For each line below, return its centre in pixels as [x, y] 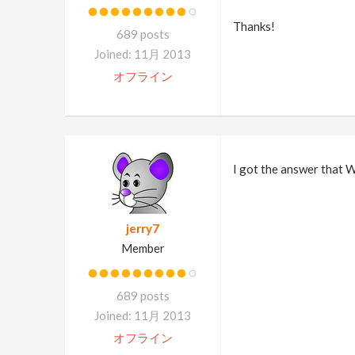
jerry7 [143, 228]
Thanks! [254, 26]
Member [143, 248]
